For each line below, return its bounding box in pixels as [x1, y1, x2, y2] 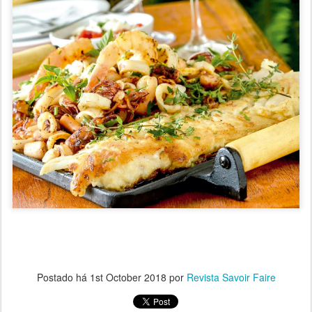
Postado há [36, 270, 90, 285]
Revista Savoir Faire [186, 270, 276, 285]
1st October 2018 [89, 270, 166, 285]
